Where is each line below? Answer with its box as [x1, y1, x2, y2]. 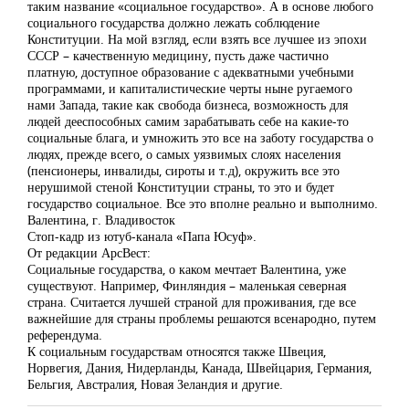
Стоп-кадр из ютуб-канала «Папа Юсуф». [27, 227, 257, 245]
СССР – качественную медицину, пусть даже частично [27, 47, 329, 64]
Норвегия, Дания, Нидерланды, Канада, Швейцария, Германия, [27, 359, 372, 376]
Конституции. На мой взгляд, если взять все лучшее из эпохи [27, 30, 367, 47]
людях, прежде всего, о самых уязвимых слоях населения [27, 145, 341, 163]
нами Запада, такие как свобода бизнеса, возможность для [27, 96, 348, 113]
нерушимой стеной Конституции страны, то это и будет [27, 178, 334, 195]
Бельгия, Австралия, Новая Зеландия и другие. [27, 375, 283, 393]
